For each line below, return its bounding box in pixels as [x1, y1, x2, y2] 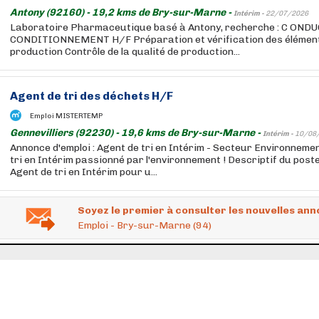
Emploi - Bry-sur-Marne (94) [78, 219, 211, 231]
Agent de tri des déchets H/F [10, 89, 173, 103]
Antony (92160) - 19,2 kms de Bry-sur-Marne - [10, 6, 234, 19]
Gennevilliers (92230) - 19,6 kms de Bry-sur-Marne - [10, 127, 263, 139]
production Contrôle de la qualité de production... [10, 46, 240, 58]
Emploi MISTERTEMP [30, 111, 103, 120]
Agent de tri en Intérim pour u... [10, 166, 157, 178]
